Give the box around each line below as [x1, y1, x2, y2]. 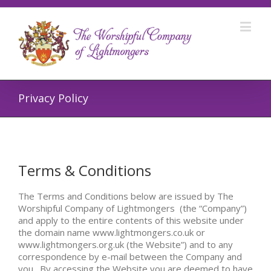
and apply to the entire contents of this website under [18, 214, 244, 226]
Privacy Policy [18, 90, 88, 105]
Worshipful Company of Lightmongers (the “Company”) [18, 201, 247, 214]
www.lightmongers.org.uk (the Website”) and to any [18, 238, 233, 250]
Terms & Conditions [18, 160, 151, 180]
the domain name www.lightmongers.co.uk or [18, 226, 205, 238]
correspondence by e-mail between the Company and [18, 250, 242, 263]
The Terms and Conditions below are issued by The [18, 189, 233, 202]
